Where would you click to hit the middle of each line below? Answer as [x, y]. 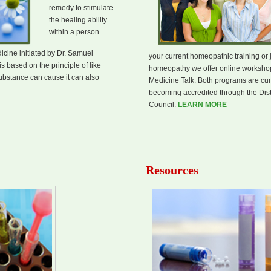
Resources [172, 170]
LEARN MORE [202, 105]
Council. [163, 105]
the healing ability [78, 20]
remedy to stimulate [81, 8]
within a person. [75, 32]
